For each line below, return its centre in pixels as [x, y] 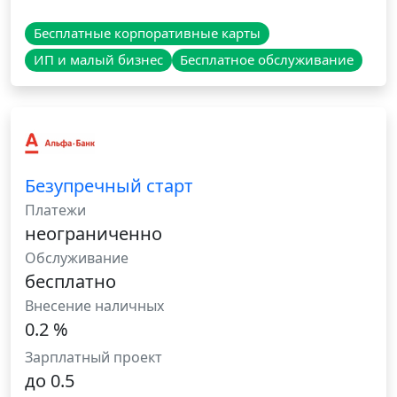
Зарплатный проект [93, 358]
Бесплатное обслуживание [267, 60]
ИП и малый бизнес [98, 60]
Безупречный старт [109, 186]
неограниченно [93, 234]
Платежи [55, 210]
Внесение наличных [94, 306]
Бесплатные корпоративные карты [147, 33]
